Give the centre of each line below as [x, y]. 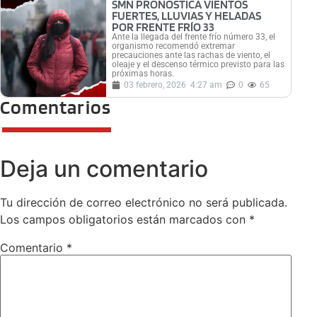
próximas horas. [143, 74]
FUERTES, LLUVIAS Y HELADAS [187, 16]
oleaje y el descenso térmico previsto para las [198, 65]
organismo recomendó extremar [174, 46]
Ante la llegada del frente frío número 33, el [194, 37]
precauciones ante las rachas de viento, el [191, 56]
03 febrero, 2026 [155, 85]
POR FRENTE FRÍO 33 [163, 27]
